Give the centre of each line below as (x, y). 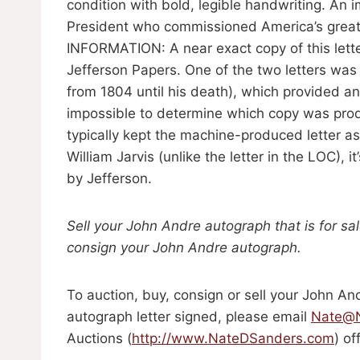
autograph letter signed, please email (189, 317)
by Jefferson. (109, 179)
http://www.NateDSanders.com (233, 339)
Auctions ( (99, 339)
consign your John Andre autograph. (184, 248)
